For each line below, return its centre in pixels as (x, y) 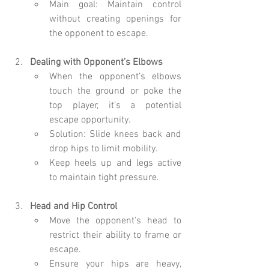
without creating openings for (115, 20)
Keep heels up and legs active (115, 164)
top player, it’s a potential (115, 106)
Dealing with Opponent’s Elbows (96, 63)
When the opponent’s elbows (115, 77)
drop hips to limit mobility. (104, 149)
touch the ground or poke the (115, 92)
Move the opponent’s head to (115, 221)
